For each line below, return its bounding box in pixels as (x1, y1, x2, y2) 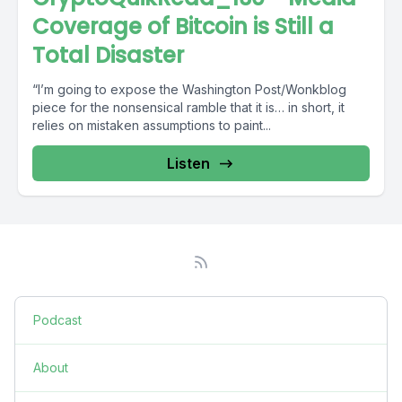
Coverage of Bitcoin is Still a (32, 12, 334, 41)
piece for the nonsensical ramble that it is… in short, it (32, 100, 345, 115)
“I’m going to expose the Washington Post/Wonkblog (32, 82, 346, 97)
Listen (167, 154, 210, 172)
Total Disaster (32, 40, 184, 70)
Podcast (33, 312, 82, 328)
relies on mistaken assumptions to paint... (32, 118, 271, 133)
